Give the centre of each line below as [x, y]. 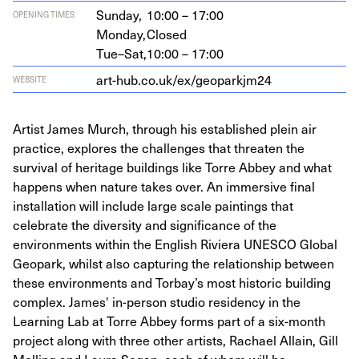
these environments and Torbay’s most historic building [172, 282]
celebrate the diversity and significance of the [145, 224]
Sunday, [119, 14]
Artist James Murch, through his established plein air [165, 128]
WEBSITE [30, 79]
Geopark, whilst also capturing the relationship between [173, 263]
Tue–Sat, [121, 53]
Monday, [121, 34]
